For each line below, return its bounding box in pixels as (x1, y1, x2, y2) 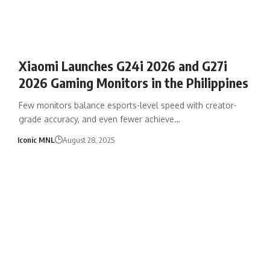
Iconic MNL (17, 134, 55, 145)
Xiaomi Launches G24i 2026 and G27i (18, 57, 227, 74)
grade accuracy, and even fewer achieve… (18, 113, 180, 124)
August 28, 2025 (63, 134, 115, 145)
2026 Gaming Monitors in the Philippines (18, 74, 248, 91)
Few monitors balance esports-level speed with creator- (18, 99, 237, 110)
